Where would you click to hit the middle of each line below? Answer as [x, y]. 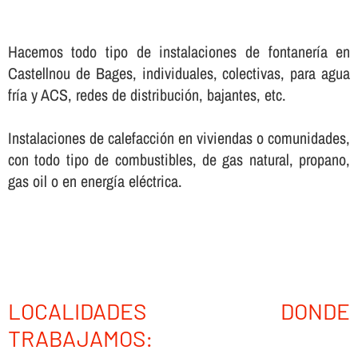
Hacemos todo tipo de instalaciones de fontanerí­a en [179, 51]
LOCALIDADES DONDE [179, 310]
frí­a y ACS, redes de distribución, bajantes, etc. [147, 94]
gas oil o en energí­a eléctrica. [95, 181]
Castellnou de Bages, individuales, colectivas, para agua [179, 73]
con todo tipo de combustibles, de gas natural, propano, [179, 159]
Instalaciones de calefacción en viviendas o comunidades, [179, 137]
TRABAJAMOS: [80, 338]
